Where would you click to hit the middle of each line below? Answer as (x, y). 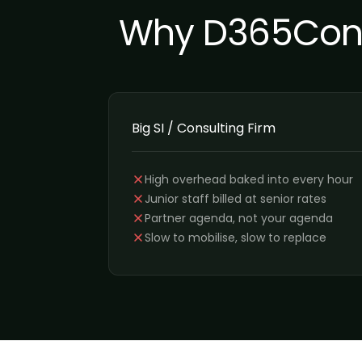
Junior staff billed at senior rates (236, 199)
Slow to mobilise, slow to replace (236, 238)
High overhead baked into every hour (249, 179)
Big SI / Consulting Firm (204, 128)
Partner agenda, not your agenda (239, 218)
